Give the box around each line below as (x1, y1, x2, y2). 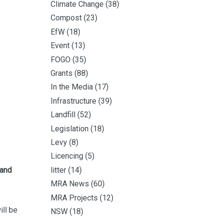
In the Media (51, 82, 93, 92)
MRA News (51, 179, 89, 189)
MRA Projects (51, 193, 98, 202)
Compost (51, 13, 82, 23)
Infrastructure (51, 96, 96, 106)
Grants (51, 69, 73, 78)
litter (51, 165, 66, 175)
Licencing (51, 151, 83, 161)
